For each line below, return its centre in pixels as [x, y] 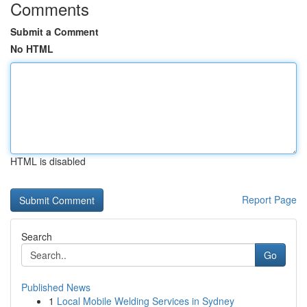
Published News [56, 287]
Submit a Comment [54, 32]
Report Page [269, 199]
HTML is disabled [48, 161]
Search [37, 236]
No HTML [32, 49]
